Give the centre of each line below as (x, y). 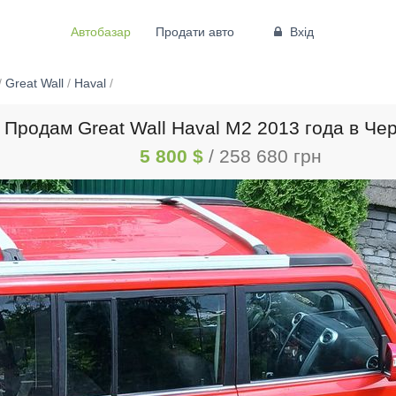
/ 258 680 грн (266, 156)
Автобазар (100, 31)
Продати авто (194, 31)
